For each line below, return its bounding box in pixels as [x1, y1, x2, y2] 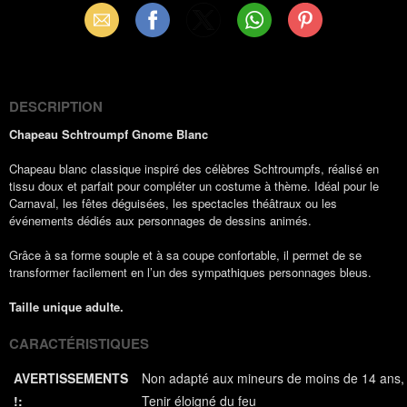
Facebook [133, 11, 184, 28]
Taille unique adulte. [9, 298, 124, 315]
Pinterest [285, 11, 333, 28]
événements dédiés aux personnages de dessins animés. [9, 212, 312, 229]
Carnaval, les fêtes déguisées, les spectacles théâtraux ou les [9, 194, 337, 212]
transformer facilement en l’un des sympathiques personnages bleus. [9, 263, 372, 281]
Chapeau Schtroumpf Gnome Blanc [9, 125, 208, 143]
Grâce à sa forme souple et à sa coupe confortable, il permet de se [9, 246, 362, 263]
